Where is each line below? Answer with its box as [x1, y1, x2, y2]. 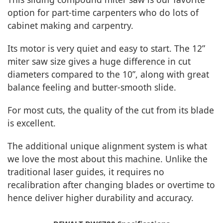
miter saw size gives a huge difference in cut [7, 55, 191, 68]
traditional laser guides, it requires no [7, 166, 164, 178]
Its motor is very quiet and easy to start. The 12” [7, 42, 205, 55]
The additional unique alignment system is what [7, 140, 207, 152]
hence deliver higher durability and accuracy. [7, 192, 194, 204]
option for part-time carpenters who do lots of [7, 6, 199, 19]
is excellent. [7, 117, 56, 129]
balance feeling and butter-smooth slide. [7, 81, 176, 94]
